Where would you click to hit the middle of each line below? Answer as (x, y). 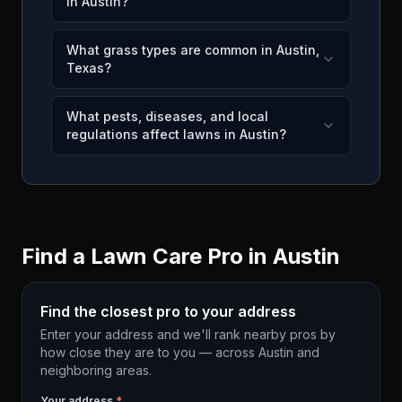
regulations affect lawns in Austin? (176, 134)
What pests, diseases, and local (167, 116)
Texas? (89, 68)
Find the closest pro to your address (168, 311)
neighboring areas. (96, 370)
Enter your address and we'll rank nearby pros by (188, 334)
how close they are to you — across (149, 352)
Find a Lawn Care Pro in (147, 256)
